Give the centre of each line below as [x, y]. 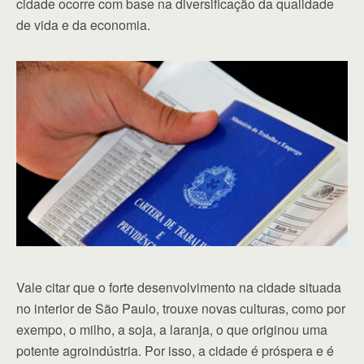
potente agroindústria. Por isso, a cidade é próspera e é [175, 350]
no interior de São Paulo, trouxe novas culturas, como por [181, 308]
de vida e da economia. [83, 25]
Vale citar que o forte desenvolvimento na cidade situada [179, 287]
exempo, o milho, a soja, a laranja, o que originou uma [172, 329]
